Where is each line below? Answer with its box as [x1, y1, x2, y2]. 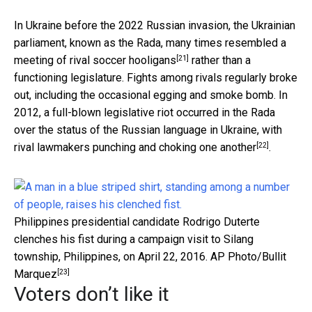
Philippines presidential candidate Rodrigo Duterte [14, 215, 260, 229]
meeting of [14, 54, 70, 68]
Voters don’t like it [14, 283, 169, 306]
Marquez [14, 267, 57, 281]
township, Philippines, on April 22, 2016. [14, 250, 208, 264]
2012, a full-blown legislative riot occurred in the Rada [14, 106, 275, 120]
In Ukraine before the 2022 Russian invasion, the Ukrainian [14, 19, 295, 33]
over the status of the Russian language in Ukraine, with [14, 123, 282, 137]
